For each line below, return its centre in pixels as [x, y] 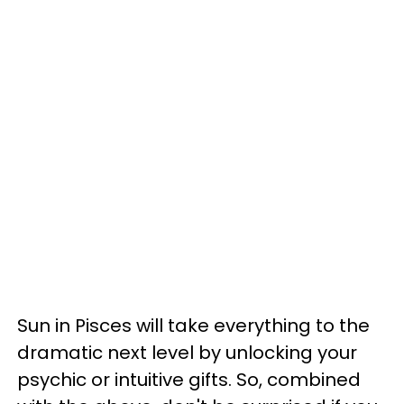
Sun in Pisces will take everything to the [193, 326]
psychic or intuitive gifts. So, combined [189, 380]
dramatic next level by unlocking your [187, 353]
